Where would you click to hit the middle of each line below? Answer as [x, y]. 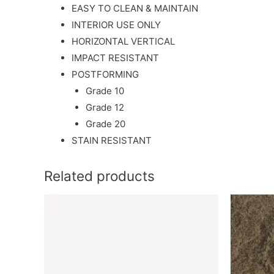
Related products [99, 176]
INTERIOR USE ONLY [116, 25]
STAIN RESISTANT [112, 141]
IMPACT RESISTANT [115, 58]
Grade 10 [105, 91]
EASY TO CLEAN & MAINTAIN [135, 9]
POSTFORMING [105, 75]
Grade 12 [105, 108]
